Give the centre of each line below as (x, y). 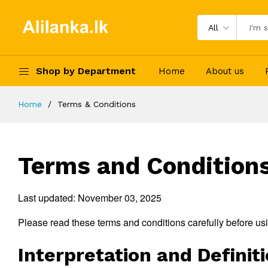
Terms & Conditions (97, 104)
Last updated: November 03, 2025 (90, 198)
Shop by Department (86, 71)
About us (225, 71)
